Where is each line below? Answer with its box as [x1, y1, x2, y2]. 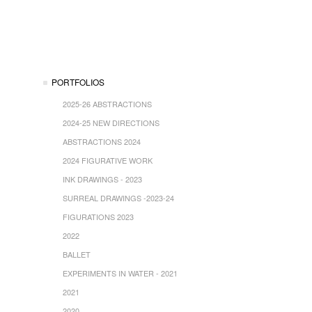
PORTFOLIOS [52, 76, 104, 88]
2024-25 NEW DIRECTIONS [63, 117, 159, 128]
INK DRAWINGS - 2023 [63, 173, 142, 185]
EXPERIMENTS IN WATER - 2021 [63, 267, 178, 279]
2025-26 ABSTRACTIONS [63, 98, 152, 109]
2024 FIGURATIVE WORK [63, 155, 153, 166]
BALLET [63, 249, 91, 260]
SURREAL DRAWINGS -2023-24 [63, 192, 174, 203]
